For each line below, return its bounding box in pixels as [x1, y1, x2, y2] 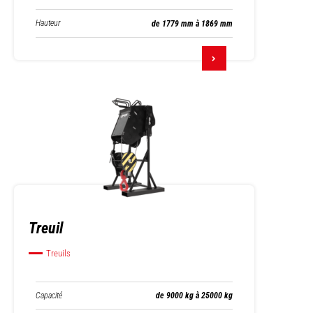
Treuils [46, 248, 71, 259]
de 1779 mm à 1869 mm [152, 18, 233, 29]
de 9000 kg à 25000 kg [156, 291, 233, 300]
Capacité [36, 290, 62, 300]
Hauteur [36, 18, 61, 28]
